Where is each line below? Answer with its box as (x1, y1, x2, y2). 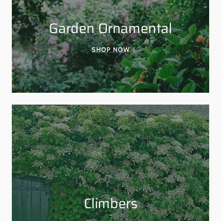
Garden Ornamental (49, 17, 172, 38)
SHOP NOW (91, 45, 130, 53)
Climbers (83, 192, 138, 214)
